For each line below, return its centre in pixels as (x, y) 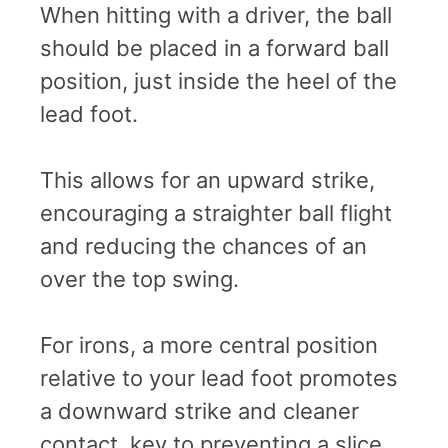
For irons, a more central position (209, 344)
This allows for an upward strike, (207, 179)
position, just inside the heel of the (218, 80)
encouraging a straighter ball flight (216, 212)
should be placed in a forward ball (214, 47)
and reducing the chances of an (203, 245)
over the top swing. (139, 278)
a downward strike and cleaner (199, 410)
